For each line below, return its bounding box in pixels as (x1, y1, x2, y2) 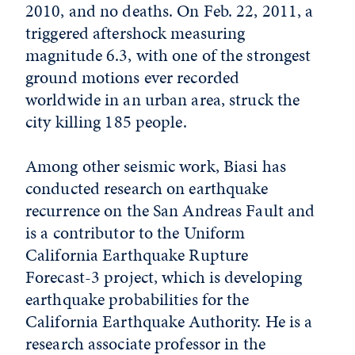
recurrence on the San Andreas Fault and (25, 198, 315, 223)
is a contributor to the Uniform (25, 220, 246, 245)
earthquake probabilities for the (25, 287, 250, 311)
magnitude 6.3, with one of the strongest (25, 43, 311, 67)
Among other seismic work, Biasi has (25, 154, 286, 178)
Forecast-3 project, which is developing (25, 265, 303, 289)
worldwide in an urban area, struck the (25, 87, 300, 112)
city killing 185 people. (25, 109, 187, 134)
